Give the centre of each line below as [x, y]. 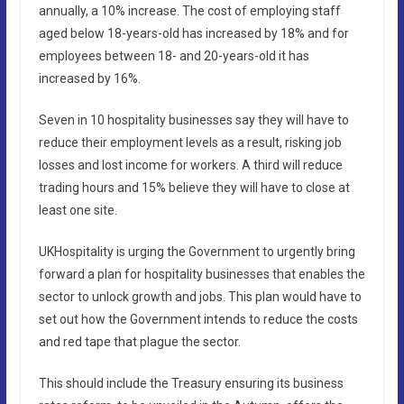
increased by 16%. [89, 78]
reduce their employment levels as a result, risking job [190, 142]
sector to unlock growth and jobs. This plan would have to [200, 296]
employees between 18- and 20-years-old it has [174, 55]
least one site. [78, 210]
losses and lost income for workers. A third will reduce [190, 165]
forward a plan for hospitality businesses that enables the [202, 274]
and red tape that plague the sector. [139, 341]
